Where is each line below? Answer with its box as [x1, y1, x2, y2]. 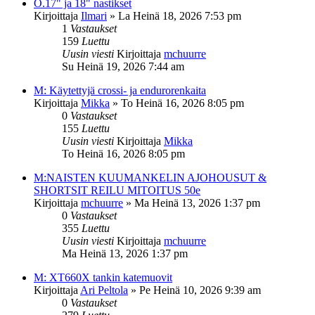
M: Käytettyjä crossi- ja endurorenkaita [34, 84, 206, 96]
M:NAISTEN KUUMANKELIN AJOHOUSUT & [34, 171, 266, 184]
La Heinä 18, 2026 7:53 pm [118, 9, 241, 22]
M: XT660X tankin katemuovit [34, 271, 172, 283]
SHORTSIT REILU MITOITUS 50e [34, 184, 200, 196]
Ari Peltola [80, 283, 128, 296]
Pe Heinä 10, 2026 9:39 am [139, 283, 261, 296]
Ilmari [81, 9, 107, 22]
